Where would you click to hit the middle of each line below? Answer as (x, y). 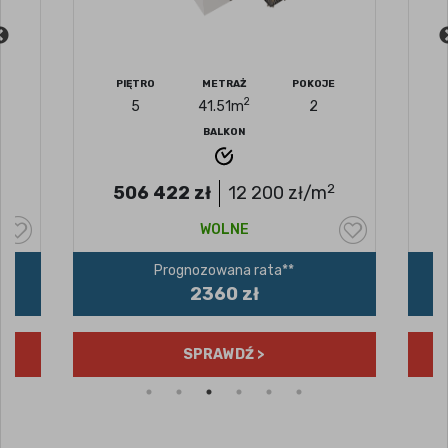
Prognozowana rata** (224, 271)
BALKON (224, 131)
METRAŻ (224, 83)
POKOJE (313, 83)
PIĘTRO (135, 83)
